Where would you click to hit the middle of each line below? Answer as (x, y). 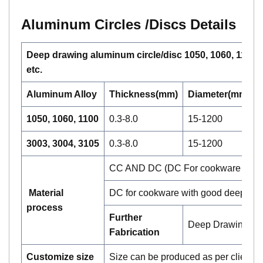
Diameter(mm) (219, 95)
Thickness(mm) (144, 95)
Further (126, 218)
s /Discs (160, 25)
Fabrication (134, 232)
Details (211, 25)
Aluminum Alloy (62, 95)
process (45, 208)
